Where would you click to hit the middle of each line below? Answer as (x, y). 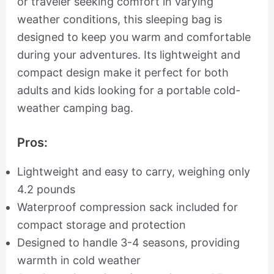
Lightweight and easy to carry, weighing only (133, 172)
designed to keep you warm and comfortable (134, 37)
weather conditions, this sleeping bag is (119, 20)
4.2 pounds (46, 190)
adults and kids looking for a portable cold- (128, 91)
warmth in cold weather (79, 261)
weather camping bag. (75, 108)
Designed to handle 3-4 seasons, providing (128, 243)
